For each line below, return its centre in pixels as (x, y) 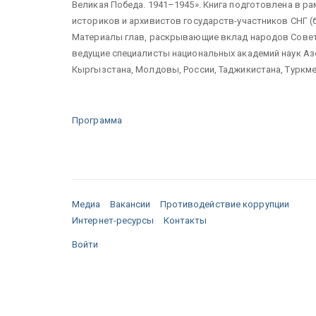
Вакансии (130, 204)
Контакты (185, 220)
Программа (97, 120)
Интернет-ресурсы (113, 220)
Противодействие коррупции (225, 204)
